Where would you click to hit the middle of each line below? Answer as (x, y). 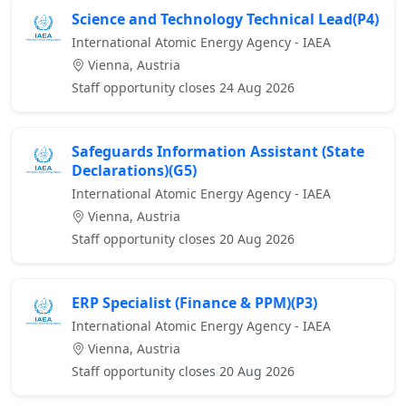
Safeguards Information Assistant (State (218, 152)
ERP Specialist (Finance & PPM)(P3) (194, 303)
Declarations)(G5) (134, 171)
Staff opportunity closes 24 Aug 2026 (183, 88)
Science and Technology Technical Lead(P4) (225, 19)
